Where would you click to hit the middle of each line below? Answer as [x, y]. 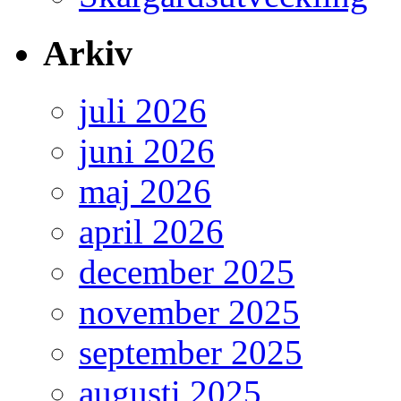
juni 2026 [147, 151]
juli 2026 [143, 111]
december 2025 [187, 272]
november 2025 [189, 312]
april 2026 [151, 232]
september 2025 [191, 353]
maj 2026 [145, 192]
